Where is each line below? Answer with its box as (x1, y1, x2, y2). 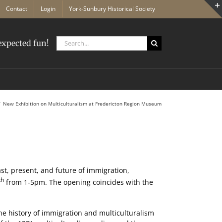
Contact (6, 4, 27, 13)
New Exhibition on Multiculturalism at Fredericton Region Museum (3, 100, 162, 107)
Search (56, 36, 79, 46)
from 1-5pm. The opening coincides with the (4, 177, 153, 187)
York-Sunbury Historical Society (69, 4, 155, 13)
